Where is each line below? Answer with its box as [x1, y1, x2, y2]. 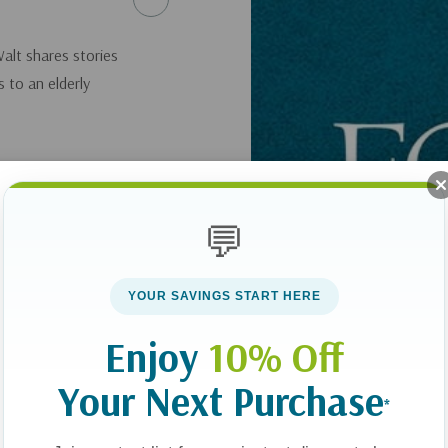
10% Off [207, 331, 344, 382]
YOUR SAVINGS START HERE [127, 288, 321, 303]
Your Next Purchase [58, 375, 384, 426]
